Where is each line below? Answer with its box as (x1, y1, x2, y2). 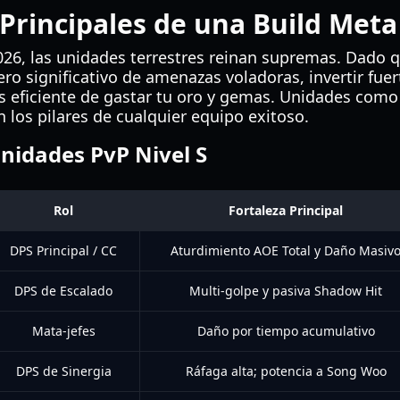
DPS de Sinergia (15, 362, 112, 379)
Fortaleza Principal (229, 202, 343, 219)
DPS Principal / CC (10, 242, 117, 259)
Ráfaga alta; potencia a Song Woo (185, 362, 387, 379)
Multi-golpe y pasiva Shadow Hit (189, 282, 382, 299)
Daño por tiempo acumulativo (196, 322, 375, 339)
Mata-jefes (31, 322, 96, 339)
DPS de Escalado (14, 282, 112, 299)
